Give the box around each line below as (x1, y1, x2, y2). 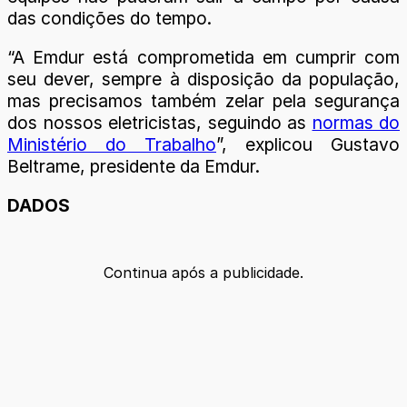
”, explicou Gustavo (216, 134, 400, 156)
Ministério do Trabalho (7, 134, 216, 156)
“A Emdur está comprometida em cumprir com (7, 46, 400, 69)
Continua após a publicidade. (104, 263, 303, 282)
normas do (312, 112, 400, 134)
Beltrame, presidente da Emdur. (7, 155, 260, 178)
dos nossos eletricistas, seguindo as (7, 112, 313, 134)
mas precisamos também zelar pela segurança (7, 90, 400, 113)
